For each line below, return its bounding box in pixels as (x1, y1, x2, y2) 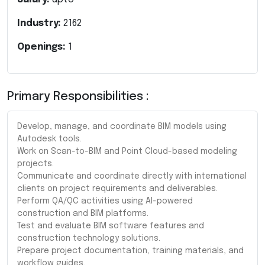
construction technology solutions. (17, 234, 160, 243)
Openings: (17, 41, 68, 52)
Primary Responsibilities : (7, 90, 149, 103)
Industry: (17, 18, 63, 28)
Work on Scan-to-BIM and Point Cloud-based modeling (17, 147, 237, 156)
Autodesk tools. (17, 134, 82, 143)
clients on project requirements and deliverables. (17, 184, 218, 193)
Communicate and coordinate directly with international (17, 172, 247, 180)
